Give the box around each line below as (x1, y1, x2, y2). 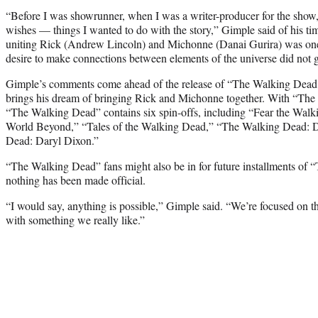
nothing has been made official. (6, 172, 146, 187)
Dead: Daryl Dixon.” (6, 132, 99, 148)
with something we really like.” (6, 212, 145, 227)
